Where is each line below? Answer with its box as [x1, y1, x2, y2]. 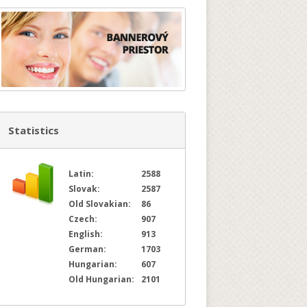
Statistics [8, 123, 59, 137]
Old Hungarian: [69, 273, 138, 285]
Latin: [69, 168, 98, 180]
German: [69, 243, 110, 255]
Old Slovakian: [69, 198, 135, 210]
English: [69, 228, 107, 240]
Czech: [69, 213, 101, 225]
